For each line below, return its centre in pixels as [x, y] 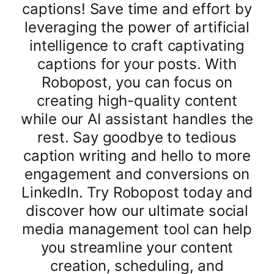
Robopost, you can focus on [137, 82]
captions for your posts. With [137, 64]
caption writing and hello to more [137, 156]
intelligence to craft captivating [137, 46]
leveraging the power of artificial [137, 27]
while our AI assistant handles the [137, 119]
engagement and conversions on [137, 174]
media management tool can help [137, 229]
